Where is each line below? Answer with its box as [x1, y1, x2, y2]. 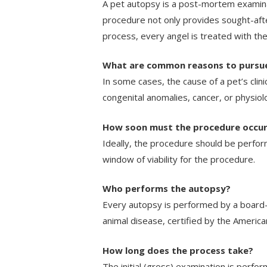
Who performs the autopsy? [103, 182, 231, 195]
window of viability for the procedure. [103, 153, 255, 165]
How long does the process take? [103, 244, 253, 256]
